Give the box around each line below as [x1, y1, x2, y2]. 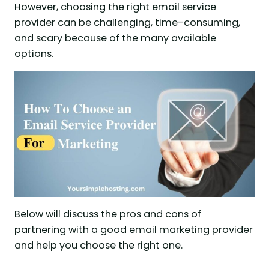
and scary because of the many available [14, 31, 216, 45]
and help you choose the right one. [14, 238, 183, 253]
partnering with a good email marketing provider [14, 223, 253, 237]
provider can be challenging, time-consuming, [14, 15, 240, 29]
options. [14, 46, 53, 61]
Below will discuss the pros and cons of [14, 207, 201, 222]
